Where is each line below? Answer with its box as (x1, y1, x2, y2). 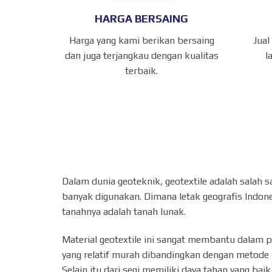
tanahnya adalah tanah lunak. (62, 206, 186, 218)
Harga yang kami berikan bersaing (69, 35, 214, 47)
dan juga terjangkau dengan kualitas (64, 50, 219, 62)
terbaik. (125, 65, 158, 77)
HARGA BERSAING (95, 12, 189, 25)
